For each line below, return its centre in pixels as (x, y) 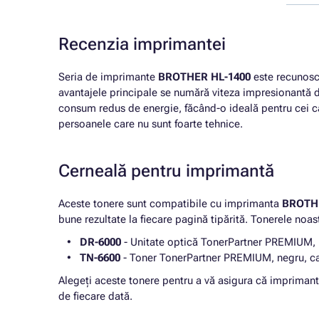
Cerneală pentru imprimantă (166, 171)
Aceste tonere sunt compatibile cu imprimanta (170, 204)
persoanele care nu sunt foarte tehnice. (151, 124)
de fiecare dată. (95, 296)
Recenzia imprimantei (142, 44)
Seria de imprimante (108, 77)
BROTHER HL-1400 (204, 77)
